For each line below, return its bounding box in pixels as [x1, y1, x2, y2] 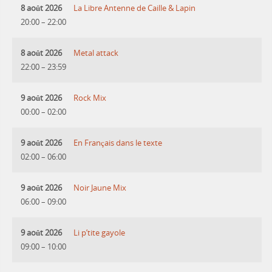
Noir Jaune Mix [73, 182, 127, 193]
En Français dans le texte [73, 137, 163, 148]
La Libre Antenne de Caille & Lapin [73, 2, 196, 13]
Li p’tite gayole [73, 227, 126, 238]
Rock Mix [73, 92, 107, 103]
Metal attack [73, 47, 119, 58]
